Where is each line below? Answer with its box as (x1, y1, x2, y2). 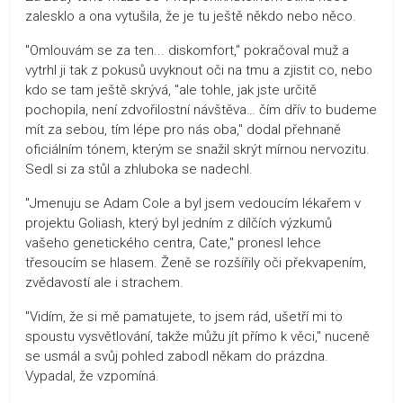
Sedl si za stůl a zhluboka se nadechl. (25, 160, 253, 177)
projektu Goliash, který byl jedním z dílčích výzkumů (25, 214, 332, 231)
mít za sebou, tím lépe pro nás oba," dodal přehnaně (25, 121, 341, 138)
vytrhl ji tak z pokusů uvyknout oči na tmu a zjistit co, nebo (25, 61, 372, 78)
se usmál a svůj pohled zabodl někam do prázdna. (25, 347, 328, 364)
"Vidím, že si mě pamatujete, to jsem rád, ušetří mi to (25, 308, 343, 325)
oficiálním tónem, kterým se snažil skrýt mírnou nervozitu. (25, 140, 370, 157)
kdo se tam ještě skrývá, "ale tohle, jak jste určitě (25, 81, 317, 98)
